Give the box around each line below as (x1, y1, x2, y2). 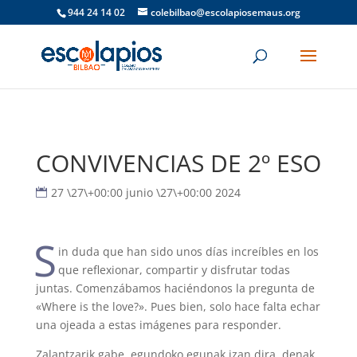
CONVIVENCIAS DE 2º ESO (35, 147, 321, 179)
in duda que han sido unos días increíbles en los (58, 244, 320, 259)
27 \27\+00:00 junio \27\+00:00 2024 (50, 185, 241, 200)
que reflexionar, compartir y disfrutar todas (58, 262, 291, 277)
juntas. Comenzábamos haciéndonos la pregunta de (35, 280, 315, 296)
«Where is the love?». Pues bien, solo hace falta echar (35, 299, 320, 314)
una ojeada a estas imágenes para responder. (35, 317, 281, 332)
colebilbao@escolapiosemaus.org (150, 6, 300, 19)
